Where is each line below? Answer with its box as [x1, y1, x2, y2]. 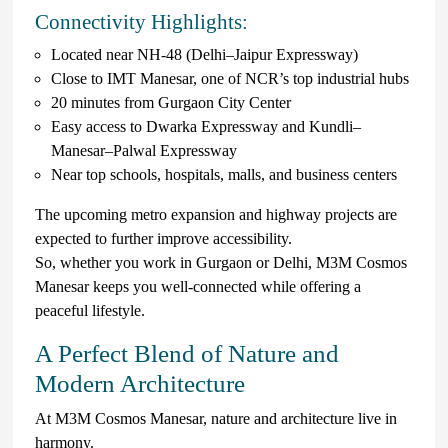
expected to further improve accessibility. [35, 229, 292, 247]
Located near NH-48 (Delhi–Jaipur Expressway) [51, 45, 358, 63]
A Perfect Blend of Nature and [35, 339, 339, 367]
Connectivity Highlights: [35, 9, 248, 34]
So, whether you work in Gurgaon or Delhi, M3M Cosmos [35, 253, 407, 271]
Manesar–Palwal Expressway [51, 141, 237, 159]
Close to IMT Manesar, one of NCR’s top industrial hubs [51, 69, 409, 87]
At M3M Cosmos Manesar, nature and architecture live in [35, 409, 397, 427]
